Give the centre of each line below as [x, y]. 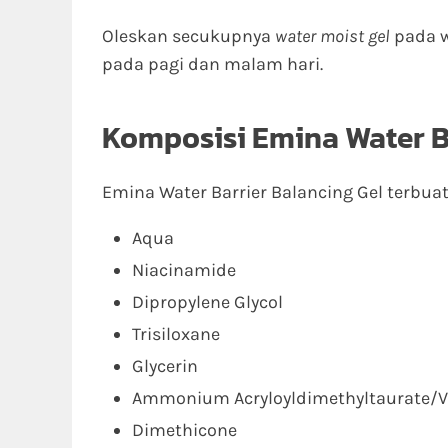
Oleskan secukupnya [188, 36]
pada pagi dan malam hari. [212, 64]
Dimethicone [184, 430]
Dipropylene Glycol [207, 302]
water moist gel [332, 36]
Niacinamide [184, 270]
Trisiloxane [176, 334]
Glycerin [165, 366]
